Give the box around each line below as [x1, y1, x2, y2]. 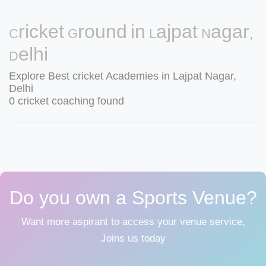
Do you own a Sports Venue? [9, 187, 257, 208]
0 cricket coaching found [9, 95, 124, 107]
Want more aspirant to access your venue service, [21, 216, 245, 227]
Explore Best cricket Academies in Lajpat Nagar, [9, 70, 236, 82]
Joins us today [100, 233, 166, 244]
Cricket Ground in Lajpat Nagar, [9, 21, 253, 42]
